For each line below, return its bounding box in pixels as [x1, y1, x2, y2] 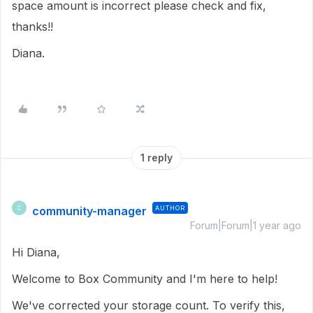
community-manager [32, 204, 147, 218]
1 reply [140, 152, 173, 163]
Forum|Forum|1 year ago [190, 219, 301, 231]
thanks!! [12, 20, 53, 34]
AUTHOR [155, 204, 185, 212]
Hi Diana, [12, 245, 64, 259]
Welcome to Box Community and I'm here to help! [12, 272, 277, 286]
